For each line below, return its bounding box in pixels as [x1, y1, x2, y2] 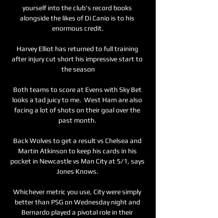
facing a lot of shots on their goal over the [14, 106, 140, 114]
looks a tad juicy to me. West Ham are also [12, 95, 142, 104]
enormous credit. [52, 24, 104, 32]
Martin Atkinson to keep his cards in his [18, 146, 137, 155]
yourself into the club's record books [22, 3, 132, 12]
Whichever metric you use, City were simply [13, 187, 141, 196]
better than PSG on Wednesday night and [14, 198, 140, 206]
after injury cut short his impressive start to [12, 54, 143, 63]
